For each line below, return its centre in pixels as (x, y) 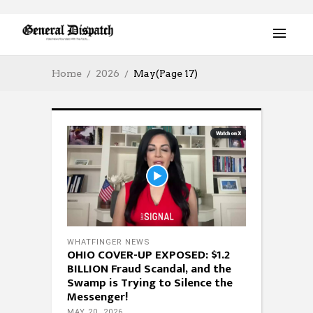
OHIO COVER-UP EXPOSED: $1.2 (148, 255)
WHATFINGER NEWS (109, 242)
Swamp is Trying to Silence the (150, 283)
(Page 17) (177, 73)
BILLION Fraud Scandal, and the (149, 269)
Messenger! (98, 297)
